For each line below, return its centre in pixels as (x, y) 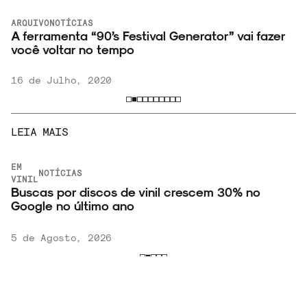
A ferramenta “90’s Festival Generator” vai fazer (148, 36)
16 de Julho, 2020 (62, 80)
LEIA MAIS (39, 132)
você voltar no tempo (73, 49)
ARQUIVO (30, 23)
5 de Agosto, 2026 (62, 238)
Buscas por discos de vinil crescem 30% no (136, 192)
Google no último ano (73, 206)
